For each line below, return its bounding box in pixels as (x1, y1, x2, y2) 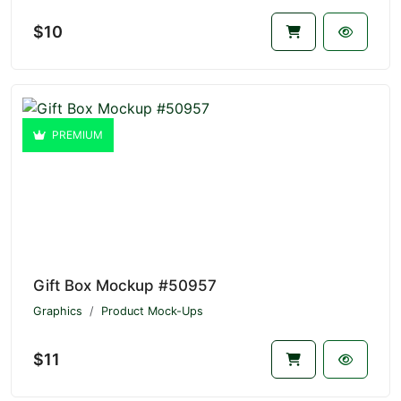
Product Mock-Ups (101, 304, 203, 319)
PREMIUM (49, 128, 103, 142)
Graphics (33, 304, 82, 319)
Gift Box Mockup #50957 (33, 277, 217, 295)
